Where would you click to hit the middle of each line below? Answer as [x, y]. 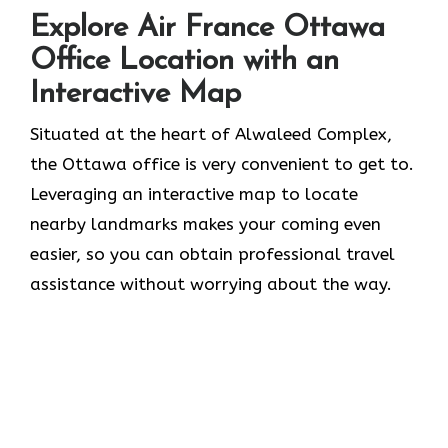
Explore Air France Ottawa [207, 29]
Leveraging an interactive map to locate [194, 194]
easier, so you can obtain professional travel [212, 254]
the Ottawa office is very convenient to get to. [222, 164]
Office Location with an [184, 62]
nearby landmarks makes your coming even [205, 224]
